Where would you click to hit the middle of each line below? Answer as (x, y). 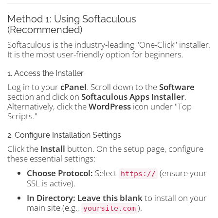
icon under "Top (161, 106)
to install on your (175, 198)
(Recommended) (45, 30)
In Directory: (51, 198)
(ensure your (182, 173)
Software (177, 87)
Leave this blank (110, 198)
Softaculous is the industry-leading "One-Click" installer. (109, 45)
